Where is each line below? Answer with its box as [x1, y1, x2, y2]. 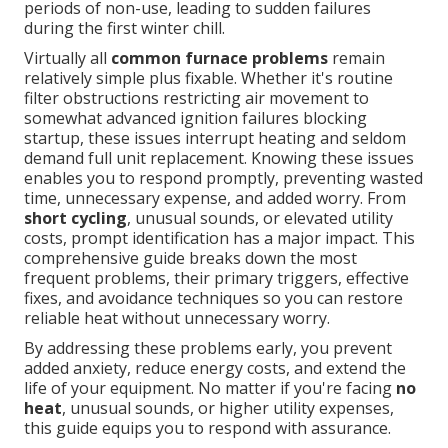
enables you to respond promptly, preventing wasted [24, 167, 423, 190]
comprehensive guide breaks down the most [24, 247, 357, 270]
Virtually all [24, 47, 111, 70]
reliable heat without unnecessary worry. [24, 307, 330, 330]
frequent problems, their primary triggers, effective [24, 267, 409, 290]
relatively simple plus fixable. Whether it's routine [24, 67, 393, 90]
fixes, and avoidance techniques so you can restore [24, 287, 403, 310]
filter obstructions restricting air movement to [24, 87, 369, 110]
